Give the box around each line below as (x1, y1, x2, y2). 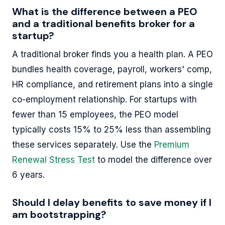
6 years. (12, 169, 45, 180)
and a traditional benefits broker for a (12, 17, 195, 30)
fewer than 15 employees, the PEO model (12, 109, 178, 120)
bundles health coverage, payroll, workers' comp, (12, 64, 212, 74)
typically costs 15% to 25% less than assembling (12, 124, 211, 135)
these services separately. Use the (12, 139, 154, 150)
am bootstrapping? (12, 207, 106, 221)
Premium (154, 139, 189, 150)
